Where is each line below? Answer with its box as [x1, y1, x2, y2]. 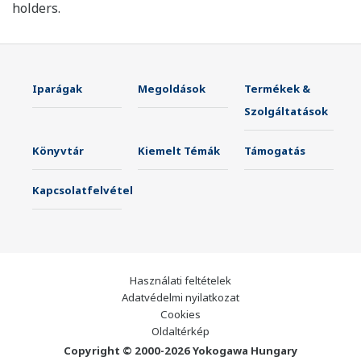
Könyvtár [32, 143, 84, 159]
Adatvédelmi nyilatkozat [122, 290, 239, 305]
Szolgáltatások [243, 104, 328, 119]
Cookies [160, 307, 201, 322]
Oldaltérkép [151, 324, 210, 339]
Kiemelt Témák [138, 143, 221, 159]
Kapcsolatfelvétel [32, 183, 133, 198]
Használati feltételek [130, 273, 231, 288]
